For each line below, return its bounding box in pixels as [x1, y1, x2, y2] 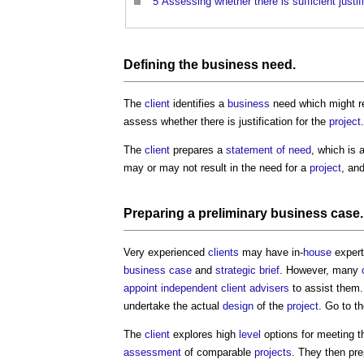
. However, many [279, 263, 362, 276]
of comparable [181, 345, 254, 358]
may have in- [239, 245, 303, 258]
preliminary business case [198, 206, 360, 220]
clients [208, 245, 239, 258]
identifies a [170, 97, 227, 110]
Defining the [123, 57, 201, 71]
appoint [123, 281, 158, 294]
